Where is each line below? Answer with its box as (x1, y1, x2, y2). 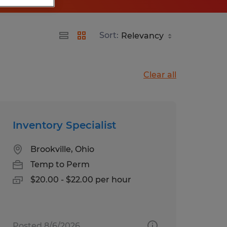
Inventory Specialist (12, 119, 116, 131)
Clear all (143, 69, 176, 80)
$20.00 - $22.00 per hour (30, 174, 131, 184)
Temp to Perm (30, 159, 90, 169)
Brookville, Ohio (30, 144, 94, 154)
